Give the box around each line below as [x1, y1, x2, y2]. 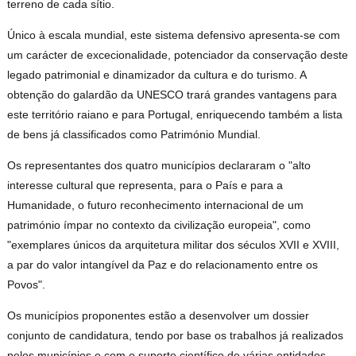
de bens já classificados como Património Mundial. [7, 128, 261, 141]
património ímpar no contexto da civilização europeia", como [7, 219, 311, 232]
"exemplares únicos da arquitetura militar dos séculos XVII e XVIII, [7, 238, 340, 252]
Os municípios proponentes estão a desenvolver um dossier [7, 309, 310, 323]
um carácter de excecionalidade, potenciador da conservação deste [7, 48, 349, 62]
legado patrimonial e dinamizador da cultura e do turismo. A [7, 68, 307, 82]
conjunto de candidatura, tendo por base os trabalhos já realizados [7, 329, 344, 342]
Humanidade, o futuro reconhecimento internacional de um [7, 199, 304, 212]
